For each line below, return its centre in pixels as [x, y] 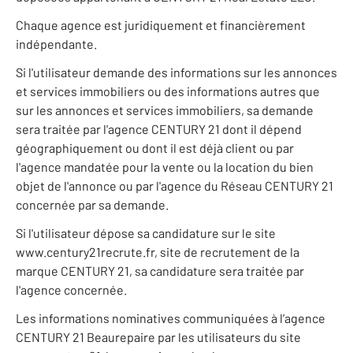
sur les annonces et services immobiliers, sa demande [165, 110]
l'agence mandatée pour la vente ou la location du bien [165, 167]
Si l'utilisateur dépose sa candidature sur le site [146, 233]
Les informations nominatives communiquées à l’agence [171, 318]
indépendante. [56, 44]
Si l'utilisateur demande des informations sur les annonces [176, 72]
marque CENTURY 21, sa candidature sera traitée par [160, 271]
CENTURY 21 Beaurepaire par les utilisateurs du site [158, 337]
